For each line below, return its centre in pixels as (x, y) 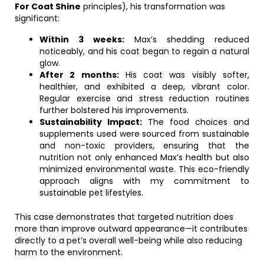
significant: (37, 18)
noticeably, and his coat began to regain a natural (144, 51)
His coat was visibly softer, (184, 75)
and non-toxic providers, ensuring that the (144, 146)
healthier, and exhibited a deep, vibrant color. (144, 87)
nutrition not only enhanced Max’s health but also (144, 157)
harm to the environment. (69, 252)
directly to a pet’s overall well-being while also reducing (128, 240)
